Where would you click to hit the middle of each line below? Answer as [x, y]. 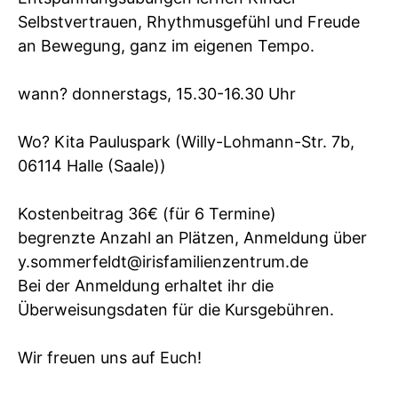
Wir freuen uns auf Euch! [110, 357]
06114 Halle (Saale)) [103, 165]
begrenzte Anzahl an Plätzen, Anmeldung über [192, 237]
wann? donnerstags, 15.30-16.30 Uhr [157, 93]
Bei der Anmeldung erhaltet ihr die [146, 285]
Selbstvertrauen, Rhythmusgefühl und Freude [189, 21]
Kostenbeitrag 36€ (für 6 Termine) [147, 213]
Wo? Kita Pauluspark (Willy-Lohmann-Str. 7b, [186, 141]
